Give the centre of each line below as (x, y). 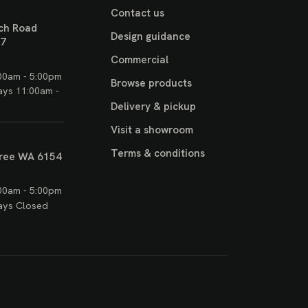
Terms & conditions (157, 153)
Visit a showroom (152, 130)
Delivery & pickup (153, 106)
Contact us (137, 13)
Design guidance (150, 37)
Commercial (139, 60)
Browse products (151, 83)
